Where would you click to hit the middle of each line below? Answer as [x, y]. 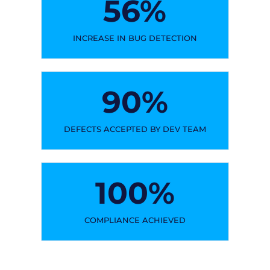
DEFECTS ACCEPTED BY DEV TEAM [135, 129]
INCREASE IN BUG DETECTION [135, 38]
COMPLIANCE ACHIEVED [135, 220]
